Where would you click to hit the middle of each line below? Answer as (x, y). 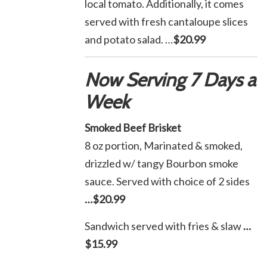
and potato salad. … (129, 39)
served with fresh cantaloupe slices (166, 21)
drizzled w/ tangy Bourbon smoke (162, 163)
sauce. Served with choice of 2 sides (167, 181)
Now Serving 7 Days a (170, 80)
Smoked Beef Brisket (133, 128)
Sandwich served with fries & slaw (163, 226)
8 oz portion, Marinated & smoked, (164, 145)
